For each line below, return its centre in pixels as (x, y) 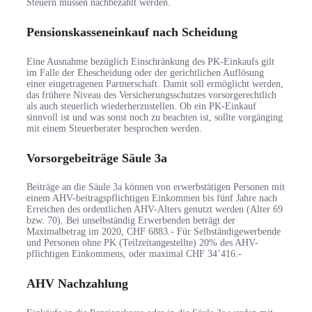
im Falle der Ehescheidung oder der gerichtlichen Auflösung (145, 72)
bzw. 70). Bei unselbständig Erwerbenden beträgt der (131, 221)
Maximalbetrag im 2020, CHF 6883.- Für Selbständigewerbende (154, 232)
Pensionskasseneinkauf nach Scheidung (132, 32)
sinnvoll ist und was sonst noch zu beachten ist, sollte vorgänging (155, 117)
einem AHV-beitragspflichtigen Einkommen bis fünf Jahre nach (152, 198)
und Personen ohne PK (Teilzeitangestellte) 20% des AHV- (142, 243)
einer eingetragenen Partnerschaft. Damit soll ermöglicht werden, (155, 84)
